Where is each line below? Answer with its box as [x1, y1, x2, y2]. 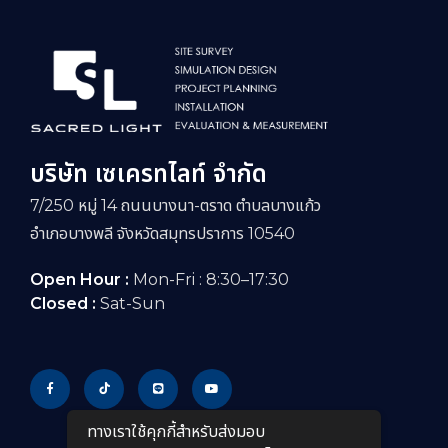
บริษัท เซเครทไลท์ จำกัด [30, 158, 267, 188]
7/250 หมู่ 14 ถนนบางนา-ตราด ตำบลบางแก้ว [30, 195, 321, 215]
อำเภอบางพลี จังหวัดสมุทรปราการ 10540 [30, 223, 295, 243]
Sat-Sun [100, 293, 165, 313]
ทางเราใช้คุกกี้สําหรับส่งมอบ [87, 422, 266, 442]
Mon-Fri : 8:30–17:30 [133, 269, 289, 289]
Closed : [30, 293, 100, 313]
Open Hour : [30, 269, 133, 289]
